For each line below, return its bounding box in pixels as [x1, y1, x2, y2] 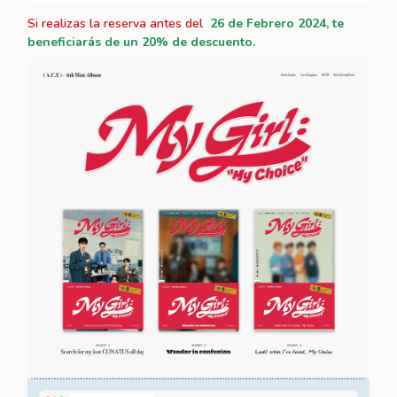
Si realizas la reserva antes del [27, 14, 207, 32]
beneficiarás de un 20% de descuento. [27, 33, 256, 51]
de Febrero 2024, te [228, 14, 345, 32]
